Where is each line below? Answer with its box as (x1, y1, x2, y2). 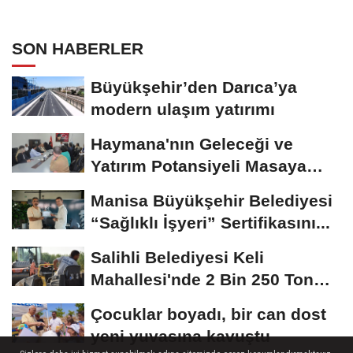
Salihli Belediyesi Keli (91, 248, 264, 267)
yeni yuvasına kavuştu (91, 327, 270, 346)
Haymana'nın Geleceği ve (91, 135, 293, 154)
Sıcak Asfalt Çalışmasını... (91, 292, 299, 311)
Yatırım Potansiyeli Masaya (91, 157, 307, 176)
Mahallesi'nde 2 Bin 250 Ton (91, 270, 314, 289)
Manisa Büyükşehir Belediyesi (91, 191, 333, 210)
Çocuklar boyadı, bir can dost (91, 305, 326, 324)
